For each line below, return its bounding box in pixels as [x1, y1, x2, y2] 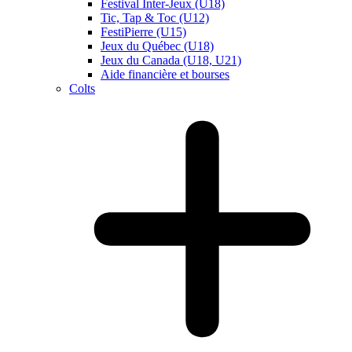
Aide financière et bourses [101, 68, 229, 81]
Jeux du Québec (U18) [101, 39, 214, 53]
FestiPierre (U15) [101, 25, 186, 38]
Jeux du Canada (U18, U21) [101, 53, 241, 67]
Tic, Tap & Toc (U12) [101, 11, 209, 24]
